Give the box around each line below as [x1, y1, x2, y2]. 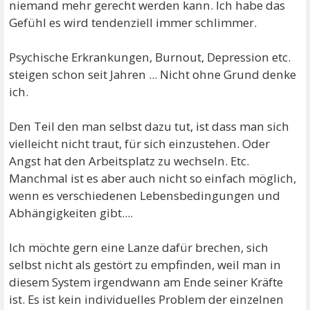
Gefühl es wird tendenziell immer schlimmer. [9, 15, 257, 30]
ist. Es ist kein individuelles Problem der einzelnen [9, 291, 284, 307]
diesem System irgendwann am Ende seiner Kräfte [9, 274, 284, 290]
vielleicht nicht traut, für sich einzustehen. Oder [9, 136, 271, 152]
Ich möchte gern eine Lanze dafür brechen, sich [9, 239, 269, 255]
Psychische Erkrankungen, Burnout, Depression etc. [9, 49, 291, 65]
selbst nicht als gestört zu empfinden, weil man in [9, 257, 282, 273]
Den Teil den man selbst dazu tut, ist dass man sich [9, 118, 290, 134]
